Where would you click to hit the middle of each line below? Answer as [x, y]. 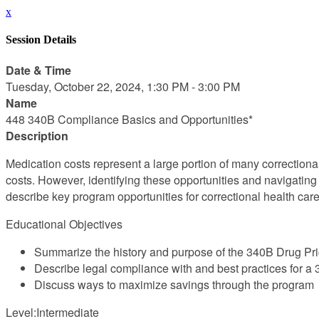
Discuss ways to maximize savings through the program [174, 284]
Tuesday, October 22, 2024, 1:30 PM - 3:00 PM [123, 86]
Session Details [41, 40]
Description [37, 135]
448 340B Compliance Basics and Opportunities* [129, 119]
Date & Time [38, 70]
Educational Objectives [64, 224]
